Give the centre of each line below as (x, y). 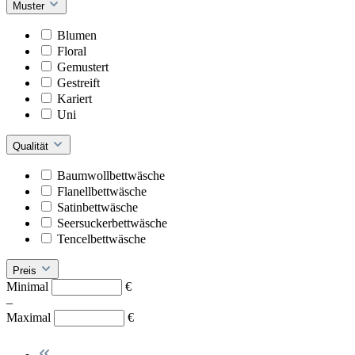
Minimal (29, 286)
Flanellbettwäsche (102, 191)
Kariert (74, 98)
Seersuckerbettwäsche (112, 223)
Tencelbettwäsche (101, 239)
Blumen (77, 35)
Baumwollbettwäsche (111, 175)
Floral (72, 51)
